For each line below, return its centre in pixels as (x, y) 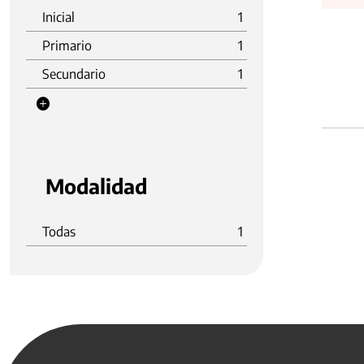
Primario (67, 45)
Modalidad (96, 186)
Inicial (58, 17)
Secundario (74, 74)
